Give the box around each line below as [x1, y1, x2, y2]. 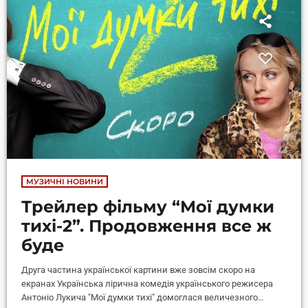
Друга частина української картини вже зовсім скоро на [21, 265, 256, 276]
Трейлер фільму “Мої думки [21, 197, 275, 217]
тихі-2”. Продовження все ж [21, 216, 272, 236]
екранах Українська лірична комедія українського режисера [21, 278, 274, 289]
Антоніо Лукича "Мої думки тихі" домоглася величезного [21, 292, 258, 303]
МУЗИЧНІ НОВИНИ [26, 177, 104, 187]
